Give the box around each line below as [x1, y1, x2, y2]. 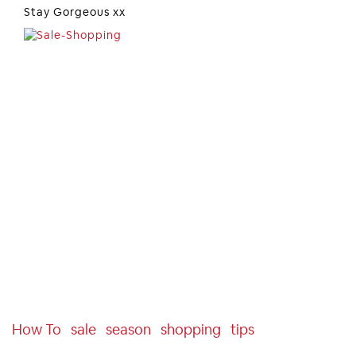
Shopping [161, 320, 221, 339]
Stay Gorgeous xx [24, 4, 126, 19]
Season [106, 320, 151, 339]
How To [12, 320, 61, 339]
